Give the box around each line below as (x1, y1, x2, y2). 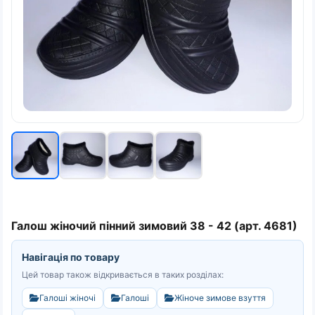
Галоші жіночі (39, 292, 96, 303)
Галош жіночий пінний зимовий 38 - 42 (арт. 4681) (11, 219, 297, 233)
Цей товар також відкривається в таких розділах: (22, 269, 224, 280)
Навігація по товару (22, 251, 120, 263)
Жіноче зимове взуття (174, 292, 266, 303)
